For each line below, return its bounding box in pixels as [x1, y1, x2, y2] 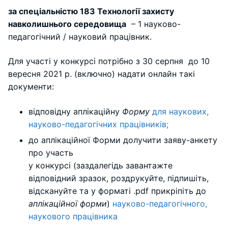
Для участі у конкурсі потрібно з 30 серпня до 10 [8, 55, 210, 66]
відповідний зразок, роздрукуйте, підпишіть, [28, 173, 209, 183]
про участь [28, 147, 73, 158]
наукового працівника [28, 211, 118, 221]
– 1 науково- [126, 18, 181, 29]
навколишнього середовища [8, 18, 126, 29]
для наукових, [152, 106, 209, 117]
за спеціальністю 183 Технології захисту [8, 6, 174, 16]
